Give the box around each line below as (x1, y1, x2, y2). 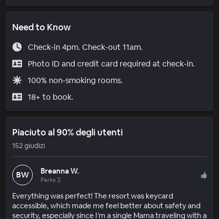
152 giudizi (12, 141, 45, 150)
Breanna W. (41, 166, 79, 175)
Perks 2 (41, 175, 61, 184)
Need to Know (12, 21, 71, 33)
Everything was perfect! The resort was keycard (12, 191, 173, 200)
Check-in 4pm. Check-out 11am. (27, 42, 143, 52)
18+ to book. (27, 91, 73, 102)
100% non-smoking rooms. (27, 75, 123, 86)
